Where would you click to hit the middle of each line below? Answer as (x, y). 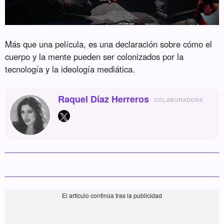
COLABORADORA (179, 99)
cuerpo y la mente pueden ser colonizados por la (94, 56)
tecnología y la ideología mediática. (70, 69)
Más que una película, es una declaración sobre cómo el (109, 44)
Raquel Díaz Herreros (104, 99)
